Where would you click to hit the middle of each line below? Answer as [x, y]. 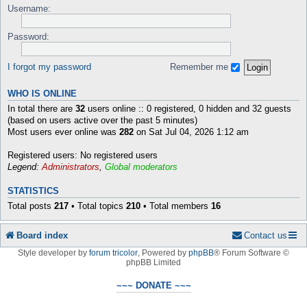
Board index [42, 235]
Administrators [71, 167]
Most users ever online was [63, 132]
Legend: [25, 167]
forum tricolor [113, 253]
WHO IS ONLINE [42, 94]
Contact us [266, 235]
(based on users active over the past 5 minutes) [102, 120]
